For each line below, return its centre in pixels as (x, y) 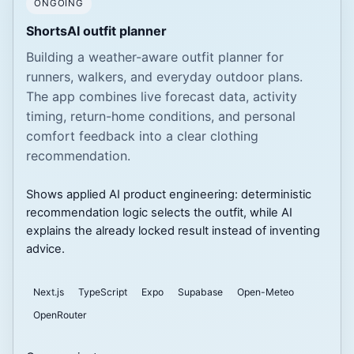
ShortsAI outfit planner (96, 30)
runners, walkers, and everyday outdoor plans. (164, 76)
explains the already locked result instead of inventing (173, 231)
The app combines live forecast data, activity (162, 96)
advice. (45, 249)
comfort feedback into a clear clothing (142, 136)
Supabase (200, 292)
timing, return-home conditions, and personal (161, 116)
